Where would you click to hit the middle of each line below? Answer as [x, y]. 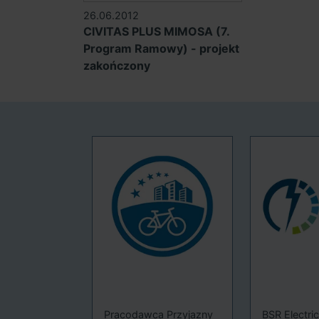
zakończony [117, 66]
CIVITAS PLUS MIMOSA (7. [156, 32]
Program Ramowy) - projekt [161, 49]
